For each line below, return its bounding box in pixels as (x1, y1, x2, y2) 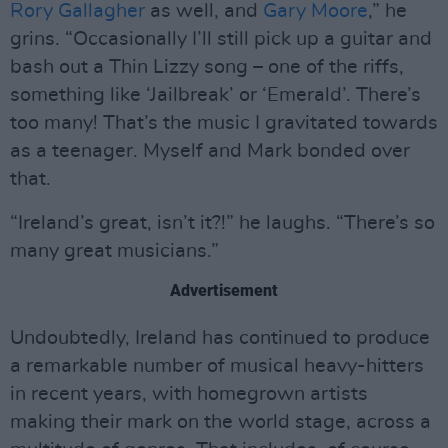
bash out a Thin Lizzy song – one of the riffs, (10, 57, 404, 78)
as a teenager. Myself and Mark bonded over (10, 141, 410, 162)
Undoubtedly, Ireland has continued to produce (10, 328, 430, 349)
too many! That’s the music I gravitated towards (10, 113, 438, 134)
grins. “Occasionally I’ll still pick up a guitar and (10, 29, 432, 50)
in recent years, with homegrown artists (10, 384, 368, 405)
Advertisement (170, 281, 278, 301)
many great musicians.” (10, 241, 219, 262)
